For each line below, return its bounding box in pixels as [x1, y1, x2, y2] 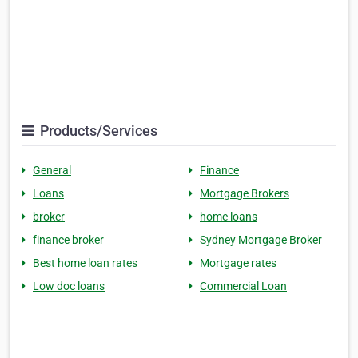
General [33, 164, 71, 177]
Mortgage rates [200, 257, 276, 270]
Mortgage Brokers [200, 187, 289, 201]
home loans [200, 210, 257, 224]
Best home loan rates [33, 257, 137, 270]
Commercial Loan [200, 280, 287, 293]
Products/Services [37, 122, 157, 140]
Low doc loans [33, 280, 105, 293]
